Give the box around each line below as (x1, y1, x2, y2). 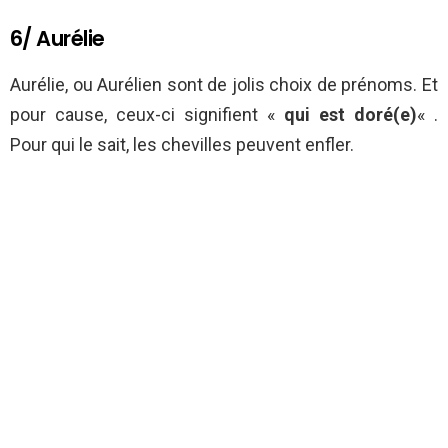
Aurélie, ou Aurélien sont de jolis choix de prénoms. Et (10, 74, 438, 96)
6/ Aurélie (10, 24, 105, 54)
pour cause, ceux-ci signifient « (10, 104, 284, 126)
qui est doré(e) (284, 104, 417, 126)
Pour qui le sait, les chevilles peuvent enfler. (10, 134, 354, 156)
